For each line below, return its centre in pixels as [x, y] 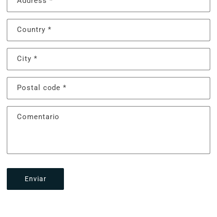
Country [32, 30]
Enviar [36, 179]
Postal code [40, 88]
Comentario [38, 116]
